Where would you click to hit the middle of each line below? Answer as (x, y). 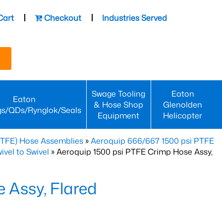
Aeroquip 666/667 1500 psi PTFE (152, 141)
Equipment (119, 115)
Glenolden (183, 105)
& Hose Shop (119, 105)
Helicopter (183, 115)
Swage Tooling (119, 94)
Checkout (62, 18)
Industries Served (135, 18)
